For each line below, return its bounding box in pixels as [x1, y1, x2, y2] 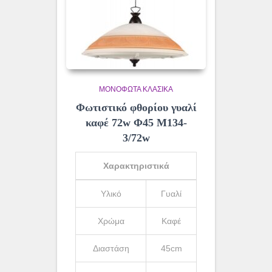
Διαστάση [92, 243, 129, 254]
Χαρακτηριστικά [103, 161, 169, 171]
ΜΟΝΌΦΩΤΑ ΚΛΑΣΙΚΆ [99, 85, 173, 94]
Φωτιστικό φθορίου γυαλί [75, 101, 197, 114]
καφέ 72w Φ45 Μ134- [85, 117, 187, 129]
